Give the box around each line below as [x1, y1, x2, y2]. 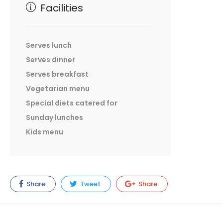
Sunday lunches [26, 112, 83, 123]
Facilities [38, 1, 83, 15]
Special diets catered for [26, 98, 117, 109]
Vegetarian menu [26, 84, 90, 94]
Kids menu [26, 127, 63, 137]
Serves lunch [26, 40, 72, 51]
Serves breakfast [26, 69, 89, 80]
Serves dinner [26, 55, 75, 65]
